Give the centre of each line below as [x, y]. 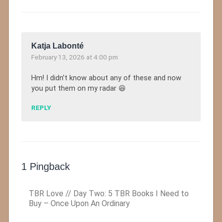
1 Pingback [45, 167]
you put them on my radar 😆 [78, 89]
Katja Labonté [57, 46]
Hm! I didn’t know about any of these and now [106, 78]
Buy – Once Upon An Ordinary [79, 204]
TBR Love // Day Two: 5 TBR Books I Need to [109, 194]
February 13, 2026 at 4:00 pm [74, 57]
